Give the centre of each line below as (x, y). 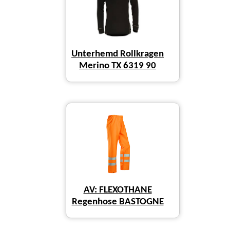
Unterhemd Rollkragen (118, 54)
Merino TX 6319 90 (118, 66)
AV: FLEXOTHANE (118, 190)
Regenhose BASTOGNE (118, 202)
